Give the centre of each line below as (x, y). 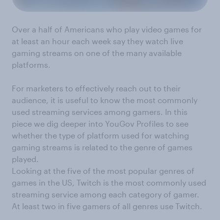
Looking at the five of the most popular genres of (103, 171)
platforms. (31, 65)
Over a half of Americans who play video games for (107, 29)
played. (25, 159)
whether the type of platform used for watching (100, 136)
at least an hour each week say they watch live (97, 41)
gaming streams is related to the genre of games (102, 147)
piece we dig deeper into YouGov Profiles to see (100, 124)
